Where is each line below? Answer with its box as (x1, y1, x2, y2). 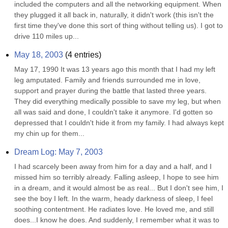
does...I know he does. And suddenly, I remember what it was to (14, 216, 219, 224)
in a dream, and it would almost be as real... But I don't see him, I (14, 184, 223, 192)
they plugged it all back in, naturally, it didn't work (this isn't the (14, 11, 214, 19)
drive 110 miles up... (14, 32, 79, 40)
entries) (72, 50, 101, 59)
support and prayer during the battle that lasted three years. (14, 87, 207, 95)
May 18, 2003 (14, 50, 63, 59)
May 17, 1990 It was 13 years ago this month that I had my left (14, 65, 215, 73)
